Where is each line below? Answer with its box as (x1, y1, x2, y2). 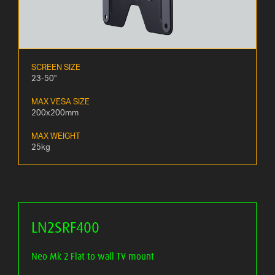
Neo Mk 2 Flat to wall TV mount (31, 250, 154, 263)
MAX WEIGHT (31, 131, 80, 141)
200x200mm (31, 107, 79, 118)
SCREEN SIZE (31, 62, 80, 72)
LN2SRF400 (31, 218, 99, 237)
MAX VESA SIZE (31, 96, 90, 107)
